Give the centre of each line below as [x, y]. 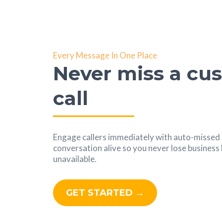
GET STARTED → [105, 193]
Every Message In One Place [105, 55]
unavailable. [75, 159]
